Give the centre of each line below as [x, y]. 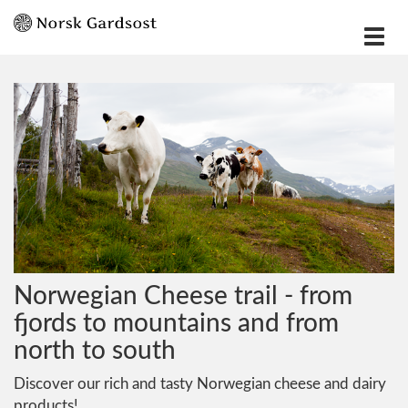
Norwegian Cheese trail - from [183, 296]
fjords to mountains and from [176, 323]
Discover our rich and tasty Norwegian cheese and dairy [200, 384]
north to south [95, 351]
